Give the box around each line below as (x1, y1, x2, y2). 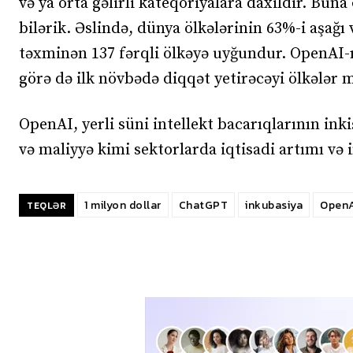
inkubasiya (245, 196, 303, 214)
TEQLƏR (27, 198, 66, 213)
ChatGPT (178, 196, 228, 214)
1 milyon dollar (84, 196, 162, 214)
